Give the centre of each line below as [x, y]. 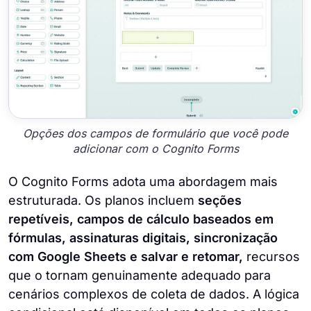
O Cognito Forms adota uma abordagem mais [143, 181]
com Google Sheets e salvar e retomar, [126, 256]
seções [220, 200]
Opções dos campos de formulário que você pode [155, 134]
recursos [271, 256]
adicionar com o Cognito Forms [155, 149]
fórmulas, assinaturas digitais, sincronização [143, 237]
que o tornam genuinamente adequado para [140, 275]
